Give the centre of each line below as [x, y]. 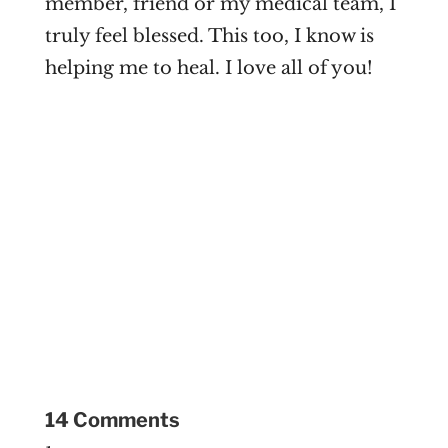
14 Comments [112, 419]
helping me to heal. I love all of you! [208, 68]
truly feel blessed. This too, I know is [209, 36]
